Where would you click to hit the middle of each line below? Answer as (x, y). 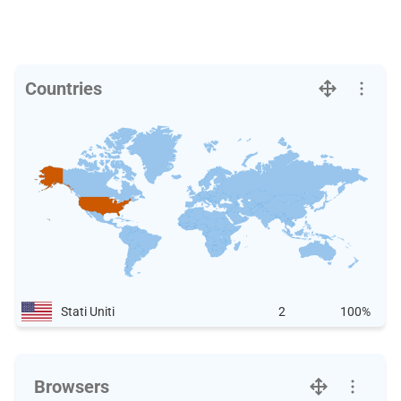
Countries (63, 89)
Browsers (71, 387)
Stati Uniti (87, 311)
